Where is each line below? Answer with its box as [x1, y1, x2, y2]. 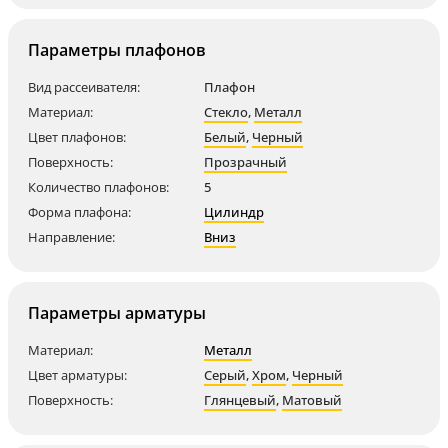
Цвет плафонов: [28, 128, 126, 146]
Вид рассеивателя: [28, 78, 140, 96]
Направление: [28, 228, 115, 246]
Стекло [204, 103, 248, 121]
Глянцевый [204, 391, 276, 409]
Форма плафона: [28, 203, 131, 221]
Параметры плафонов [28, 39, 206, 61]
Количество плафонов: [28, 178, 169, 196]
